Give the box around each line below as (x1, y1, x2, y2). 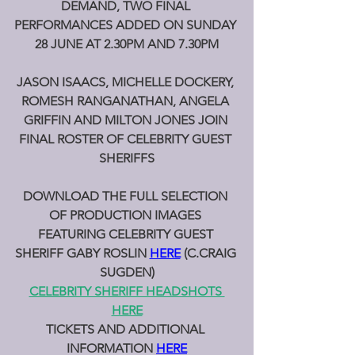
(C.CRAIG (183, 246, 239, 261)
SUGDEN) (99, 265, 155, 280)
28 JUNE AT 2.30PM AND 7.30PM (35, 36, 219, 52)
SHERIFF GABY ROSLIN (14, 246, 150, 261)
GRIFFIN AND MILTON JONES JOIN (23, 113, 231, 128)
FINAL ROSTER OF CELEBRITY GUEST (19, 132, 235, 147)
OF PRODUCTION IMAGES (49, 208, 204, 223)
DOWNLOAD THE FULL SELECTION (23, 189, 231, 204)
